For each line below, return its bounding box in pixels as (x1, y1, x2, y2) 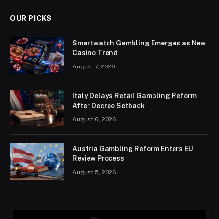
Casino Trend (72, 48, 118, 57)
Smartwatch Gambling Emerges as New (72, 39, 206, 47)
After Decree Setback (72, 101, 145, 109)
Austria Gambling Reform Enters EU (72, 144, 193, 153)
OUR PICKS (10, 13, 52, 22)
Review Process (72, 154, 124, 162)
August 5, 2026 (72, 168, 116, 175)
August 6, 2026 (72, 115, 116, 123)
